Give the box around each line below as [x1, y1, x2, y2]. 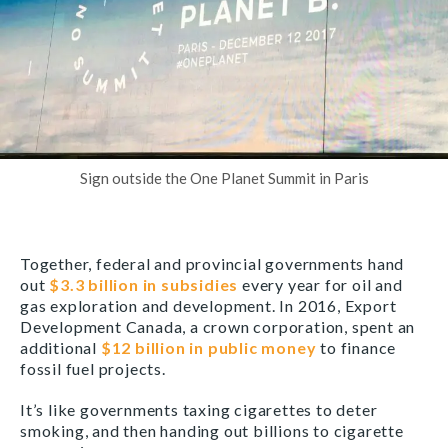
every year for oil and [238, 274, 403, 294]
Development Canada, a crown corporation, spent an [20, 316, 416, 336]
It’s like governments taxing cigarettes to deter [20, 399, 378, 419]
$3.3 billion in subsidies [49, 274, 239, 294]
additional [20, 337, 101, 357]
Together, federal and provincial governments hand [20, 253, 405, 273]
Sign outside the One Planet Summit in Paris [79, 168, 369, 187]
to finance [316, 337, 397, 357]
